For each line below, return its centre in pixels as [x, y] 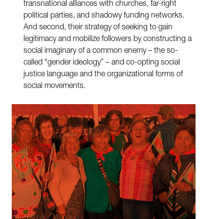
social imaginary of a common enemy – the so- [101, 51]
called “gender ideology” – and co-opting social [102, 63]
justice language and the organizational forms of [103, 75]
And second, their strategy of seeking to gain [98, 28]
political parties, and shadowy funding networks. [104, 16]
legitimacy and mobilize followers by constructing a [108, 39]
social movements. [55, 86]
